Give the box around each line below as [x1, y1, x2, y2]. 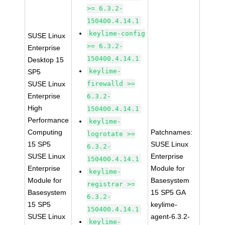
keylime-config [89, 30, 146, 37]
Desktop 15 [28, 56, 64, 64]
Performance [28, 116, 69, 124]
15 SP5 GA [151, 188, 186, 196]
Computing [28, 128, 63, 136]
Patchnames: [151, 128, 193, 136]
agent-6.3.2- [151, 212, 190, 220]
